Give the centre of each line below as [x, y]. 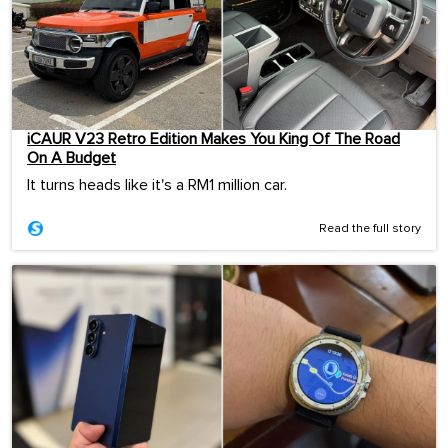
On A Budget [71, 158]
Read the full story [370, 229]
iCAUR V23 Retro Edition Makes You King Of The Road [213, 139]
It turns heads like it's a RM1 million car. [157, 185]
